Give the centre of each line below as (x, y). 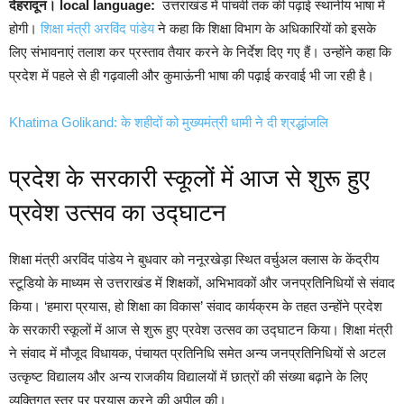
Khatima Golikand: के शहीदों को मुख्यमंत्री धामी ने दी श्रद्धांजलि (169, 122)
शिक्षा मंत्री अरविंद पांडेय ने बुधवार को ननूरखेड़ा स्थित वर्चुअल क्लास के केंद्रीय (194, 259)
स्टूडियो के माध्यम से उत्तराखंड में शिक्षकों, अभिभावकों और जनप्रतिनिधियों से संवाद (202, 283)
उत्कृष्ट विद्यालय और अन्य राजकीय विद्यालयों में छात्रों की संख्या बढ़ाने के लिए (188, 376)
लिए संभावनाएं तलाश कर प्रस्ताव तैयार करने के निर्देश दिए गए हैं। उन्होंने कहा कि (200, 52)
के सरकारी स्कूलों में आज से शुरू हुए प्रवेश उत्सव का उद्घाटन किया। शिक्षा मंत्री (201, 330)
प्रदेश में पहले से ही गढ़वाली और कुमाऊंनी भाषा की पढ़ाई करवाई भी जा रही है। (192, 75)
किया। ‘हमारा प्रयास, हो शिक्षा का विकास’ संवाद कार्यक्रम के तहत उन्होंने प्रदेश (196, 306)
